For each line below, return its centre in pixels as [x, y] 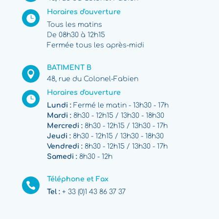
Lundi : [59, 105]
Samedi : [62, 156]
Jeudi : [59, 136]
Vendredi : [65, 146]
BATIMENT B [69, 67]
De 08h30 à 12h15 [76, 35]
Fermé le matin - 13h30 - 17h [120, 105]
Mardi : [59, 115]
